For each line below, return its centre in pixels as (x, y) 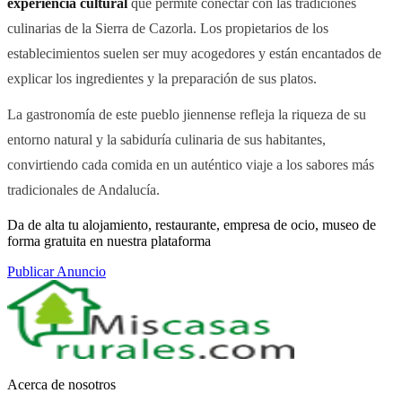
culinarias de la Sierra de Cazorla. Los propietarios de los (168, 28)
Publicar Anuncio (57, 271)
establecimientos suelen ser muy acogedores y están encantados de (194, 53)
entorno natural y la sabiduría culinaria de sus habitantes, (166, 139)
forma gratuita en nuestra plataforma (109, 240)
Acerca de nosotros (61, 384)
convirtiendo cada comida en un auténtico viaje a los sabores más (191, 164)
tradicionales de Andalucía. (83, 189)
